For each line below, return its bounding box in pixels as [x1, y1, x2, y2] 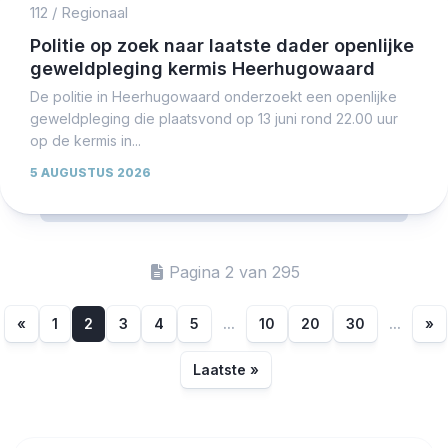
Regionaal [61, 2, 128, 22]
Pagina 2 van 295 [168, 261, 300, 282]
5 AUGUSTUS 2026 [30, 164, 151, 180]
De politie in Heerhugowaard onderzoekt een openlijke [30, 87, 397, 105]
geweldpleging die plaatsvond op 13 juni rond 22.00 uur [30, 109, 398, 127]
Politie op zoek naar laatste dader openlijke [30, 34, 414, 56]
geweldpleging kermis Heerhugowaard [30, 57, 375, 79]
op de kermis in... [30, 131, 141, 149]
